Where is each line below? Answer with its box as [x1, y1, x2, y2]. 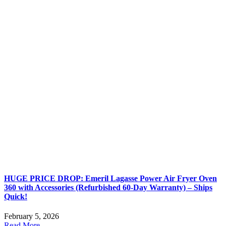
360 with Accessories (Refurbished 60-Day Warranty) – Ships [4, 183, 212, 192]
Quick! [4, 192, 27, 201]
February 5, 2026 [4, 211, 59, 220]
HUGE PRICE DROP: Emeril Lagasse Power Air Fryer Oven [4, 174, 217, 183]
